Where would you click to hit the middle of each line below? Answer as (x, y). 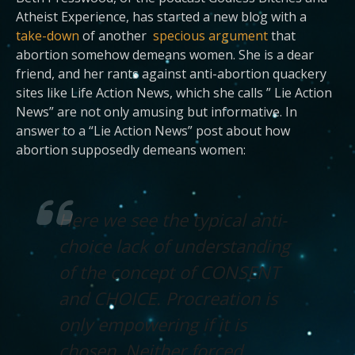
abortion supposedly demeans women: (131, 150)
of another (116, 36)
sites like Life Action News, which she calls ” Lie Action (174, 93)
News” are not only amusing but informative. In (157, 112)
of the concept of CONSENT (169, 272)
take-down (48, 36)
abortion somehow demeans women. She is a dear (165, 55)
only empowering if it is (153, 324)
